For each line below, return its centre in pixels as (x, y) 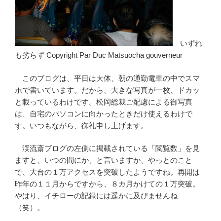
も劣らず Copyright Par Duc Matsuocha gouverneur (99, 55)
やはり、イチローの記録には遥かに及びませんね (96, 196)
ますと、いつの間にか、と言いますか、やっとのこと (104, 160)
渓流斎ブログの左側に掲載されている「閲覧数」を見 (107, 148)
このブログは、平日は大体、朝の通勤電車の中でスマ (107, 78)
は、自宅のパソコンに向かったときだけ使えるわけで (104, 113)
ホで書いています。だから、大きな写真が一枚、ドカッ (107, 90)
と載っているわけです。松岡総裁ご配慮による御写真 (104, 102)
